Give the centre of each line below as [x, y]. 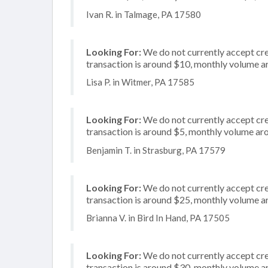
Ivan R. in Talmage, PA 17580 [144, 14]
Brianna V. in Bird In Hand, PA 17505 [158, 218]
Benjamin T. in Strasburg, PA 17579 [156, 150]
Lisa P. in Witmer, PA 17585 [140, 82]
